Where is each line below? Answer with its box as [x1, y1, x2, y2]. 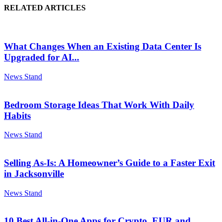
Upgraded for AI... [4, 52, 79, 63]
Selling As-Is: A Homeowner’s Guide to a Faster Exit [4, 157, 215, 168]
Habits [4, 110, 31, 121]
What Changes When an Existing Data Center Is [4, 41, 201, 52]
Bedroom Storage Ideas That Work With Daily [4, 99, 194, 110]
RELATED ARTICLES [4, 3, 86, 12]
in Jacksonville [4, 168, 64, 179]
